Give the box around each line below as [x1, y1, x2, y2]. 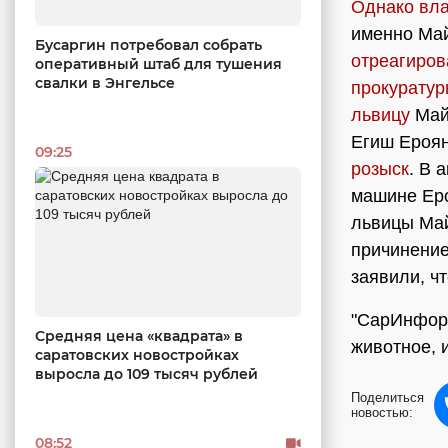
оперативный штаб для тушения [35, 54, 282, 73]
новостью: [351, 405, 413, 420]
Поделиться [351, 390, 424, 405]
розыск [351, 159, 409, 179]
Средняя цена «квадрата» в [35, 326, 243, 345]
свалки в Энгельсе [35, 73, 175, 92]
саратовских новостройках [35, 345, 239, 364]
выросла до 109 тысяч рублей [35, 364, 258, 383]
